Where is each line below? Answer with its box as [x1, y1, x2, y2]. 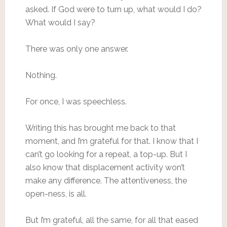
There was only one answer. [25, 44, 128, 54]
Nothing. [25, 70, 57, 80]
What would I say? [25, 17, 95, 27]
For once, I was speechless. [25, 96, 127, 106]
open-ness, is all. [25, 188, 87, 199]
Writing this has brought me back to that [25, 123, 176, 133]
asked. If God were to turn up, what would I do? [25, 4, 202, 14]
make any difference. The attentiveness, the [25, 175, 187, 185]
